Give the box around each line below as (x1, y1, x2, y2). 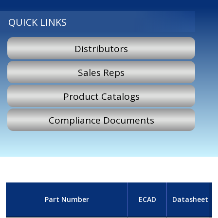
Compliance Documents (48, 113, 154, 127)
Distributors (74, 42, 128, 55)
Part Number (44, 195, 89, 204)
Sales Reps (78, 66, 125, 79)
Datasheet (172, 195, 208, 204)
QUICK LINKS (8, 15, 67, 29)
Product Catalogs (63, 90, 140, 103)
